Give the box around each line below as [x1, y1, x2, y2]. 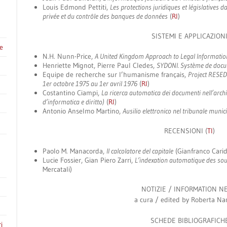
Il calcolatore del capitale [106, 146, 173, 156]
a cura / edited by [134, 195, 191, 204]
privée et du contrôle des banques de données [43, 12, 168, 21]
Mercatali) [43, 165, 72, 174]
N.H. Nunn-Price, [43, 52, 95, 61]
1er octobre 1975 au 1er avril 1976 [43, 79, 137, 88]
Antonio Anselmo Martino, [43, 106, 123, 116]
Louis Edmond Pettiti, [43, 3, 110, 12]
